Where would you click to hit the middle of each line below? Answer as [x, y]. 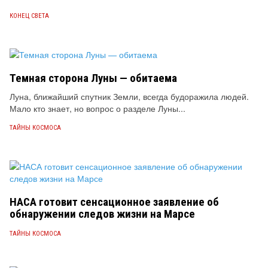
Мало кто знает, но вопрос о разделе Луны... [98, 108]
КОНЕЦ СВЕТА [29, 16]
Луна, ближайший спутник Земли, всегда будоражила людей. [129, 96]
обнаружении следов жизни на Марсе [102, 214]
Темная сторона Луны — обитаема [93, 78]
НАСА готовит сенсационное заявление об [114, 202]
